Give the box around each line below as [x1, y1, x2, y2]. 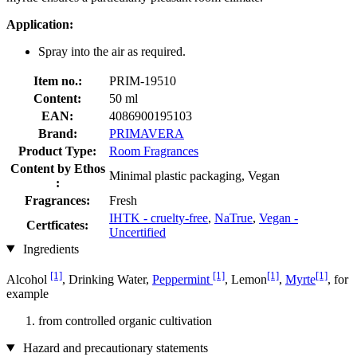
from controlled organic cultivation [38, 313, 212, 328]
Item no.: [33, 73, 82, 88]
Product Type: [18, 143, 96, 158]
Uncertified [109, 225, 166, 239]
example [6, 286, 49, 300]
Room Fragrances [109, 143, 198, 158]
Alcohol [6, 272, 50, 286]
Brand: [37, 126, 77, 140]
